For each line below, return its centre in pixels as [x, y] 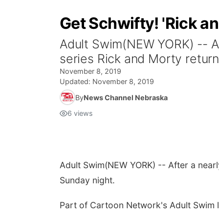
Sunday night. [87, 180]
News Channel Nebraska [126, 97]
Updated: [76, 81]
